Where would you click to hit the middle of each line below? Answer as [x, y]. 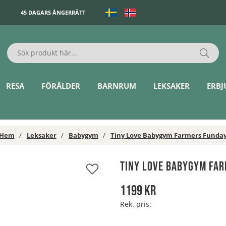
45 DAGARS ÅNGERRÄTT [53, 13]
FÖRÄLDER [61, 86]
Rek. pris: [136, 204]
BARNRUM [117, 86]
